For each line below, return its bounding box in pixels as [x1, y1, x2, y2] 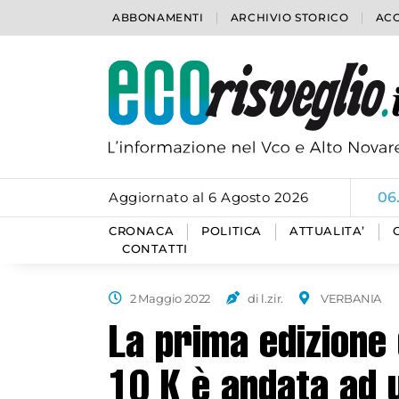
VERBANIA [320, 291, 382, 305]
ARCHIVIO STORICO [230, 11, 349, 24]
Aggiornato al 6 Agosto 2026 [109, 189, 309, 206]
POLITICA [201, 224, 263, 238]
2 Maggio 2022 [129, 291, 211, 305]
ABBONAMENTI [112, 11, 204, 24]
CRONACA [109, 224, 175, 238]
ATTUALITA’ [289, 224, 366, 238]
